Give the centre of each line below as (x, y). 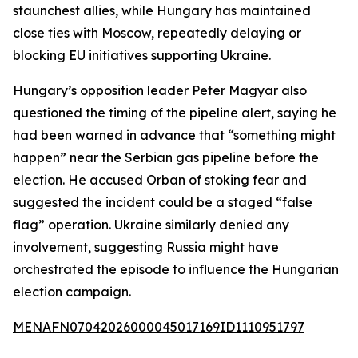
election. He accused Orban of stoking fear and (160, 180)
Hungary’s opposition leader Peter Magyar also (160, 90)
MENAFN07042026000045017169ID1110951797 (159, 327)
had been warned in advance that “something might (174, 135)
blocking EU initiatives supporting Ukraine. (142, 55)
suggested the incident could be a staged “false (163, 202)
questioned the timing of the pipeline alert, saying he (175, 113)
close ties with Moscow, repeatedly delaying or (157, 33)
